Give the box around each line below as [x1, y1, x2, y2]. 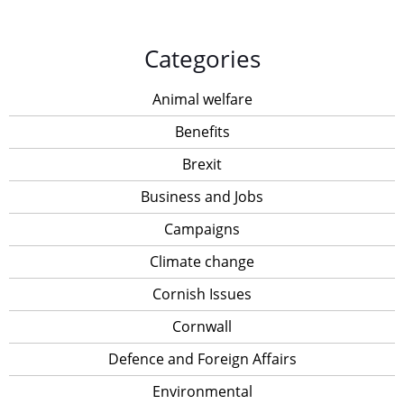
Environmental [151, 381, 252, 401]
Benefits [174, 122, 230, 142]
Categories [143, 43, 261, 75]
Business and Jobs [141, 187, 263, 207]
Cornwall [172, 317, 232, 336]
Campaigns [164, 219, 240, 239]
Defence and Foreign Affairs [107, 349, 297, 369]
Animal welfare [151, 89, 252, 109]
